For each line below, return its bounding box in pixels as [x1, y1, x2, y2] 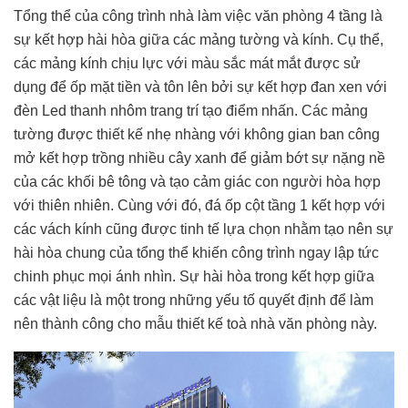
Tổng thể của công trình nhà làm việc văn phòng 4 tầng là [14, 7, 382, 24]
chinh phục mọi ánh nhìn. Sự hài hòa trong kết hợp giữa [14, 268, 374, 284]
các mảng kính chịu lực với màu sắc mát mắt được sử [14, 55, 361, 71]
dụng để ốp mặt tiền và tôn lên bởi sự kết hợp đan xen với [14, 78, 387, 95]
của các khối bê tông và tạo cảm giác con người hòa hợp [14, 173, 381, 189]
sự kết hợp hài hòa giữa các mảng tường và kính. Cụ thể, [14, 31, 383, 47]
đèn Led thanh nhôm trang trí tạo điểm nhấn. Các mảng [14, 102, 368, 118]
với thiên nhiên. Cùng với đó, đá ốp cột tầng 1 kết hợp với [14, 197, 385, 213]
